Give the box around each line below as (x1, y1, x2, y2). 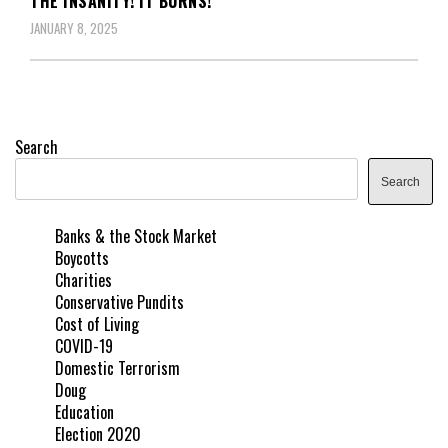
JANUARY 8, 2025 (30, 17, 118, 38)
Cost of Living (55, 311, 139, 336)
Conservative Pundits (55, 289, 184, 314)
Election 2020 (55, 421, 141, 446)
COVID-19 (55, 333, 113, 358)
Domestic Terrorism (55, 355, 180, 380)
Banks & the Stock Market (55, 223, 217, 248)
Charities (55, 267, 112, 292)
